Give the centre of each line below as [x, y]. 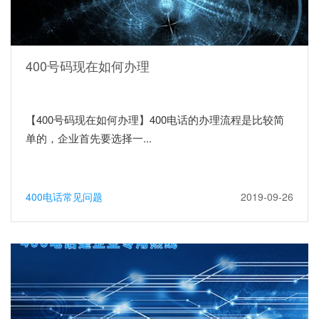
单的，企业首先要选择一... [89, 137]
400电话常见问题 [64, 196]
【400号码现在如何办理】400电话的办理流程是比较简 [155, 119]
